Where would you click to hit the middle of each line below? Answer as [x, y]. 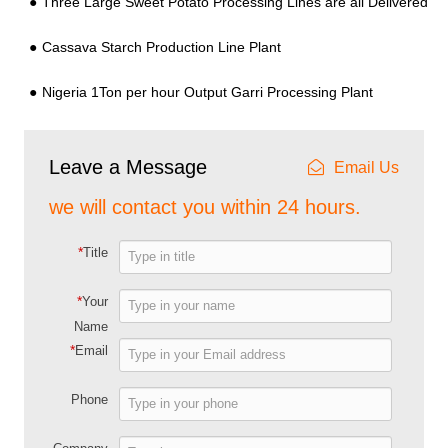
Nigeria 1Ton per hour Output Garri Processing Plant [207, 91]
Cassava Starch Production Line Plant [161, 46]
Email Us [366, 167]
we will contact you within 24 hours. [205, 206]
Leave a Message [128, 166]
